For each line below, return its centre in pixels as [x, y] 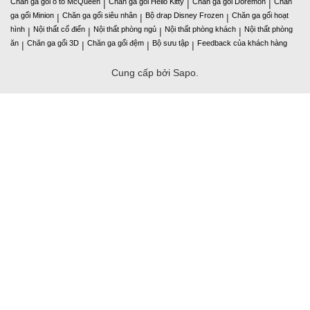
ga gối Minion [32, 16]
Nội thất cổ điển [59, 29]
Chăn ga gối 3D [53, 43]
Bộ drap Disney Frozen [184, 16]
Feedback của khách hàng [242, 43]
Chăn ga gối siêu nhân [100, 16]
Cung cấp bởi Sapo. [155, 73]
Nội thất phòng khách [200, 29]
